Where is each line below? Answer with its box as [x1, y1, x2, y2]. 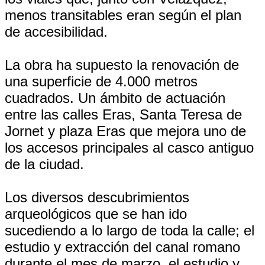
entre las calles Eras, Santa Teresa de [5, 106, 242, 122]
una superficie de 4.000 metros [5, 73, 198, 89]
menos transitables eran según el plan [5, 7, 241, 23]
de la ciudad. [5, 156, 84, 172]
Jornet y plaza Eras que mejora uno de [5, 123, 246, 139]
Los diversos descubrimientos [5, 189, 189, 205]
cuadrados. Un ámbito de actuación [5, 90, 225, 106]
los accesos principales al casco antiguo [5, 140, 254, 156]
